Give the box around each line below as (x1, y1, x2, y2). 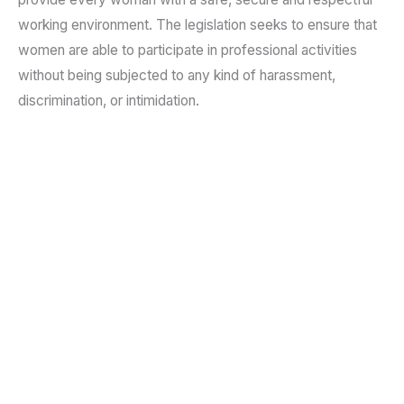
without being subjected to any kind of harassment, (18, 67, 335, 85)
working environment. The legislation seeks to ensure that (18, 16, 377, 34)
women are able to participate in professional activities (18, 41, 357, 60)
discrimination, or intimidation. (18, 92, 199, 110)
